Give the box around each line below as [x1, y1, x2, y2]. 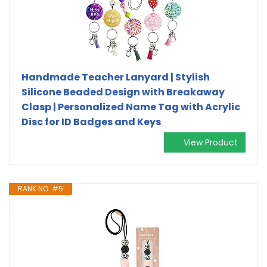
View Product [184, 136, 238, 148]
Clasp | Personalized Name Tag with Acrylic [21, 100, 240, 114]
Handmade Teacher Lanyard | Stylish [21, 70, 210, 84]
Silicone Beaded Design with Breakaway [21, 85, 225, 99]
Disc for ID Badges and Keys [21, 114, 161, 129]
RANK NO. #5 [18, 183, 63, 194]
